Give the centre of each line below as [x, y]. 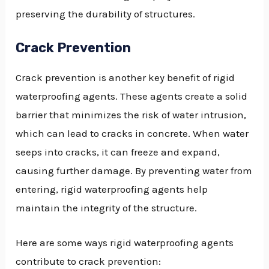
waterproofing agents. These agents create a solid [132, 96]
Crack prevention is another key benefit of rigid [125, 77]
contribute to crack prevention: [89, 261]
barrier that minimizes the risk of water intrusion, [131, 114]
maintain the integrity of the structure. [107, 207]
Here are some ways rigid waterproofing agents [125, 243]
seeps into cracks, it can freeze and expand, [118, 152]
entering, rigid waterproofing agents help [112, 189]
